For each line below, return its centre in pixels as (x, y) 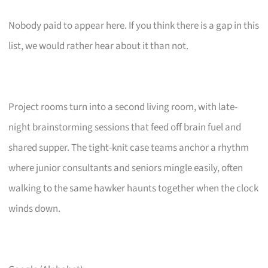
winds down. (35, 208)
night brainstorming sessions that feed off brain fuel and (125, 127)
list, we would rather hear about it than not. (99, 46)
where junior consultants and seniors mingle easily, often (126, 168)
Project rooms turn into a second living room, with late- (123, 107)
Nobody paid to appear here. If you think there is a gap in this (134, 25)
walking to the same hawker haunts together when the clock (134, 188)
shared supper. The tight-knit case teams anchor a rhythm (129, 147)
